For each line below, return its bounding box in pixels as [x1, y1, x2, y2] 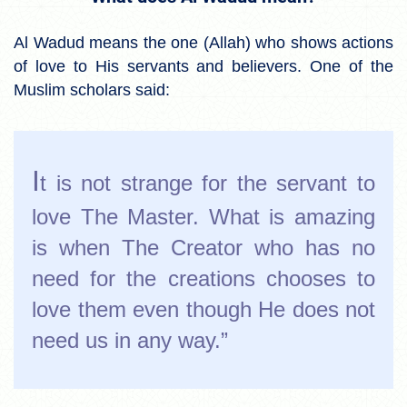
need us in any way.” [32, 327, 228, 352]
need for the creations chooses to [32, 265, 375, 291]
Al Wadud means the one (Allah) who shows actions [14, 33, 393, 52]
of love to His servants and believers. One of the [14, 56, 393, 75]
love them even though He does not [32, 296, 375, 322]
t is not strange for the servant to [40, 170, 375, 195]
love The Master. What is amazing [32, 203, 375, 229]
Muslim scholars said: [14, 80, 170, 99]
